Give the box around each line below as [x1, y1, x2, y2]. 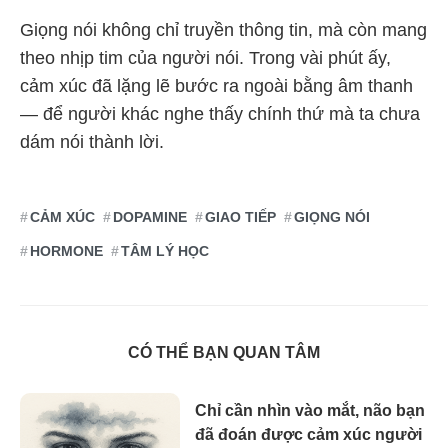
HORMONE [30, 242, 103, 259]
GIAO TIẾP [205, 208, 276, 225]
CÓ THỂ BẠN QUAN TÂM [128, 343, 320, 361]
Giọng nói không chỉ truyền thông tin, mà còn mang [20, 19, 427, 40]
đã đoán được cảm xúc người [195, 426, 422, 444]
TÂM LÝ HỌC [121, 242, 209, 259]
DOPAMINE [113, 208, 187, 225]
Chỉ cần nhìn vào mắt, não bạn [195, 402, 425, 420]
